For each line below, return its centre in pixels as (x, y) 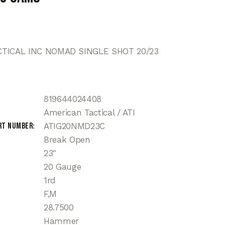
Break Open (67, 140)
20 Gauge (63, 167)
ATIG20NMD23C (74, 126)
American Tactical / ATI (89, 113)
